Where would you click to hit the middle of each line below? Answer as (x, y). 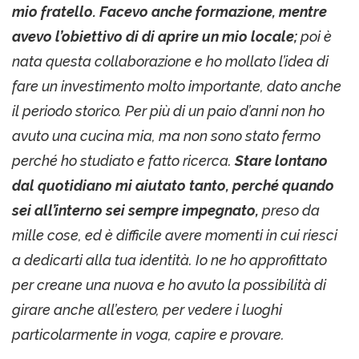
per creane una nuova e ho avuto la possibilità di (169, 284)
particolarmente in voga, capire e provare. (148, 334)
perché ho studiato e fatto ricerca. (123, 160)
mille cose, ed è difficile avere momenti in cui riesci (175, 235)
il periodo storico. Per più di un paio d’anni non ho (168, 111)
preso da (291, 210)
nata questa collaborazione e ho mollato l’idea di (170, 61)
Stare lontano (281, 160)
